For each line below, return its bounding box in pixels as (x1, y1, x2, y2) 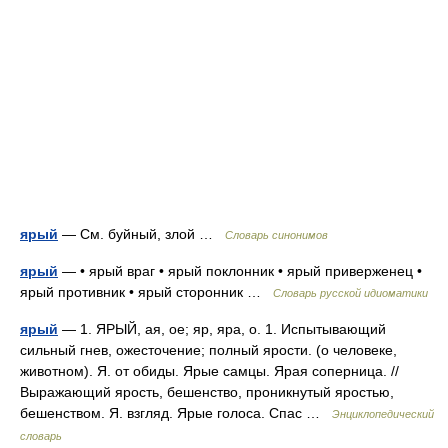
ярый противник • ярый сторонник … (20, 284, 273, 300)
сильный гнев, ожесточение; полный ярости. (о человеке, (20, 342, 397, 358)
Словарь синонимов (225, 229, 328, 241)
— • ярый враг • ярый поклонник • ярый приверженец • (58, 263, 422, 279)
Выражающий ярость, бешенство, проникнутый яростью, (20, 384, 394, 400)
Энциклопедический (332, 408, 434, 420)
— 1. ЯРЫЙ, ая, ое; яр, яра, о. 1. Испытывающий (58, 321, 386, 337)
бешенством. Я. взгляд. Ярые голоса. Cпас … (20, 405, 332, 421)
